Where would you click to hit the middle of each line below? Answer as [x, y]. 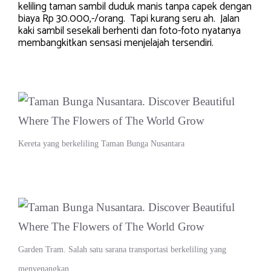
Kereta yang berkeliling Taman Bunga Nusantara [101, 144]
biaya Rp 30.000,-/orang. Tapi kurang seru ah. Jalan [129, 19]
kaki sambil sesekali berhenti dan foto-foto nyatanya [129, 31]
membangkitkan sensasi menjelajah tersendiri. [116, 43]
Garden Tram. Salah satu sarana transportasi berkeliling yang [122, 250]
